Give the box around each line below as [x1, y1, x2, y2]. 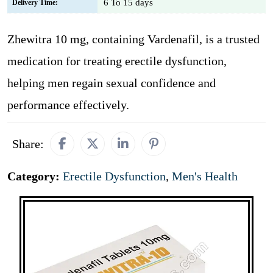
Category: [7, 169, 63, 183]
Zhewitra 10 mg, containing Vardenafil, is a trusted [7, 32, 260, 46]
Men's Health [172, 169, 238, 183]
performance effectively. [7, 98, 129, 112]
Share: [12, 137, 44, 151]
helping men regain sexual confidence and [7, 76, 216, 90]
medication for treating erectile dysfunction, [7, 54, 227, 68]
